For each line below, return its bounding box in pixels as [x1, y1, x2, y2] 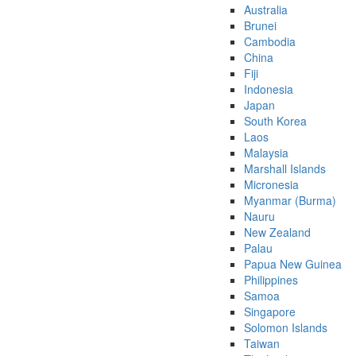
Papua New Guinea [244, 256, 342, 273]
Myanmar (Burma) [244, 192, 336, 209]
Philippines [244, 272, 298, 288]
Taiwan [244, 335, 280, 352]
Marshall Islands [244, 161, 326, 177]
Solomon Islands [244, 319, 327, 336]
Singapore [244, 304, 296, 320]
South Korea [244, 113, 307, 130]
